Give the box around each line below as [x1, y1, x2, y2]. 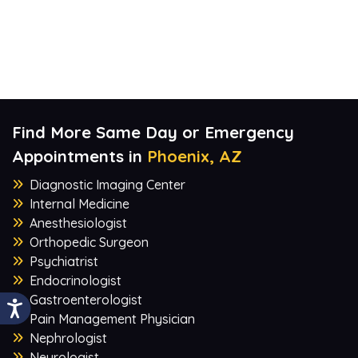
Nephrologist [30, 329, 107, 346]
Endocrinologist [30, 272, 121, 288]
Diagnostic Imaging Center [30, 176, 185, 193]
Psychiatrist [30, 253, 98, 269]
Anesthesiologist [30, 214, 127, 231]
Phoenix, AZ [147, 145, 242, 166]
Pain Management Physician [30, 310, 195, 327]
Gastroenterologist [30, 291, 142, 308]
